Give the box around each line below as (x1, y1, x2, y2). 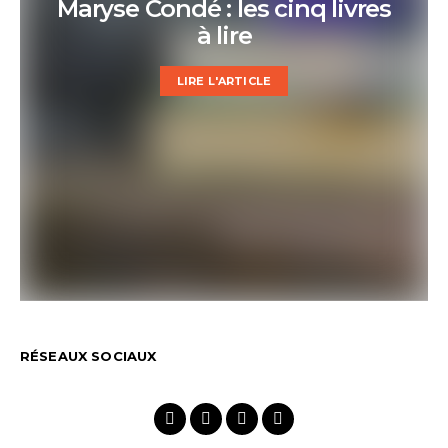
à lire (196, 21, 252, 51)
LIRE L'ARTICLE (177, 74, 271, 88)
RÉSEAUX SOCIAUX (20, 347, 157, 364)
